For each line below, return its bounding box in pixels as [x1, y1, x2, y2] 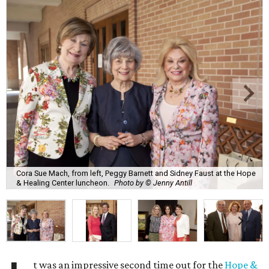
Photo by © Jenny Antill [114, 178, 192, 187]
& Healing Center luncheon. [16, 178, 109, 187]
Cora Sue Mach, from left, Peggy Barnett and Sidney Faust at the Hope [16, 168, 256, 178]
